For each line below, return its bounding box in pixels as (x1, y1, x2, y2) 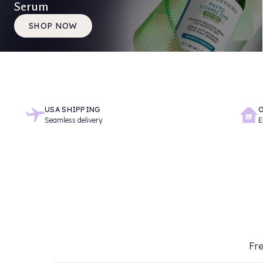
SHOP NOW (29, 20, 77, 31)
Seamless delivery (45, 116, 103, 124)
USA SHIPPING (45, 105, 101, 114)
